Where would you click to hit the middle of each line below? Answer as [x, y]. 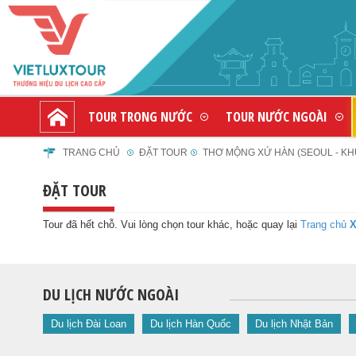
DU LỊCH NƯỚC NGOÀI [110, 294]
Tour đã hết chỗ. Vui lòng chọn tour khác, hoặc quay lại [171, 224]
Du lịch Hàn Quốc [190, 324]
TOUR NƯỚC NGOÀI [277, 116]
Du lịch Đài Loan [88, 324]
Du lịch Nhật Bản [294, 324]
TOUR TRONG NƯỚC [140, 116]
